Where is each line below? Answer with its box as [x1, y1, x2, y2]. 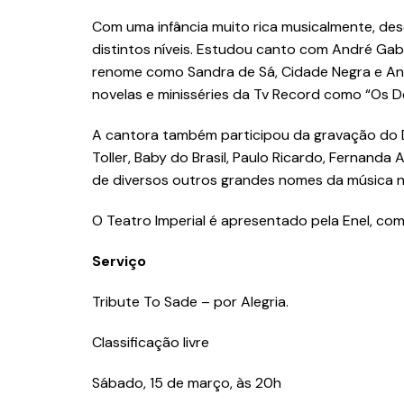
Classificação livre [92, 333, 209, 353]
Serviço [92, 252, 150, 271]
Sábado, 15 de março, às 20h [92, 373, 285, 393]
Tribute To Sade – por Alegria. [92, 292, 292, 312]
